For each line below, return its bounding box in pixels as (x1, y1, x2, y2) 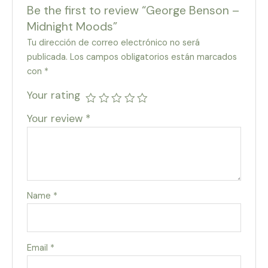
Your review (27, 112, 86, 126)
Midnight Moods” (27, 19, 118, 34)
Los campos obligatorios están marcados (70, 51, 237, 63)
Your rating (27, 89, 81, 102)
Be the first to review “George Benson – (27, 2, 240, 18)
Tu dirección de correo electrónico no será (27, 37, 200, 49)
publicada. (27, 51, 68, 63)
